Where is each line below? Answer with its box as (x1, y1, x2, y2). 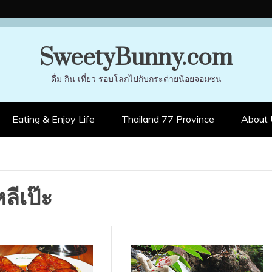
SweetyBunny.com (39, 43, 233, 73)
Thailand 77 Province (121, 113, 214, 125)
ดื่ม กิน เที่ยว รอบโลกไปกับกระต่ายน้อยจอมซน (50, 73, 222, 84)
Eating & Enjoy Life (12, 113, 95, 125)
